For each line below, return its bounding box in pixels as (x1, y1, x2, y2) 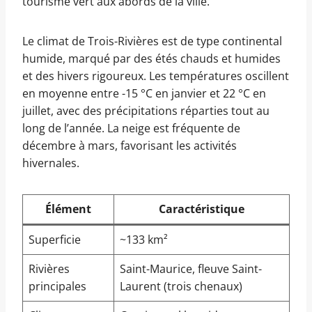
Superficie (29, 232, 81, 248)
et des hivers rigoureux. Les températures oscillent (22, 68, 289, 84)
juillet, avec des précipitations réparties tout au (22, 103, 270, 119)
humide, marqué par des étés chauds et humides (22, 51, 281, 67)
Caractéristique (159, 201, 244, 217)
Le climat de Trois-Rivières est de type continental (22, 33, 282, 49)
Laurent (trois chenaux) (120, 279, 242, 295)
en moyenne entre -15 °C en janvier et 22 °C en (22, 86, 266, 102)
